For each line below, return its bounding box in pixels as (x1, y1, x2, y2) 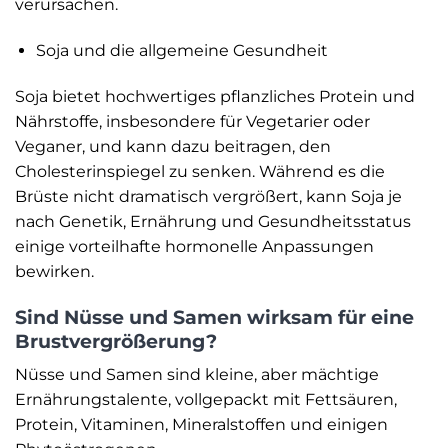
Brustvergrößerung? (15, 328, 217, 353)
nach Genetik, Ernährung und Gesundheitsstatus (15, 212, 411, 231)
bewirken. (15, 262, 94, 281)
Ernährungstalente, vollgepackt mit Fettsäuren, (15, 390, 397, 410)
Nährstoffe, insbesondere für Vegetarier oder (15, 112, 370, 131)
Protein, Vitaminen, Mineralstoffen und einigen (15, 415, 388, 435)
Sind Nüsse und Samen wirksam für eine (15, 304, 414, 329)
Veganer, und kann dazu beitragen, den (15, 137, 331, 156)
